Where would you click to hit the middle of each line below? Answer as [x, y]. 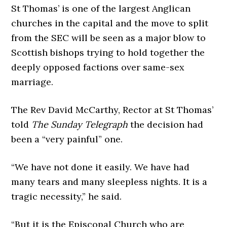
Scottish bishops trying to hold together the [108, 52]
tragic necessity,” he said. [67, 196]
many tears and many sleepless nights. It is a [109, 182]
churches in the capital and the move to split [110, 23]
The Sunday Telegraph [80, 124]
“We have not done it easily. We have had [101, 167]
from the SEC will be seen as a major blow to [109, 38]
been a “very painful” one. [67, 139]
